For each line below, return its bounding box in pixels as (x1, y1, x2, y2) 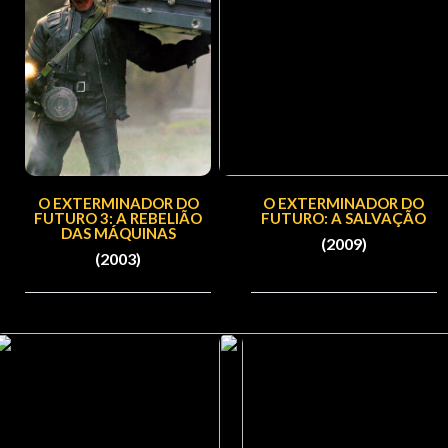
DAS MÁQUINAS (60, 223, 176, 242)
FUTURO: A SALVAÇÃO (261, 208, 427, 227)
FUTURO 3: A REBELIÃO (34, 208, 203, 227)
